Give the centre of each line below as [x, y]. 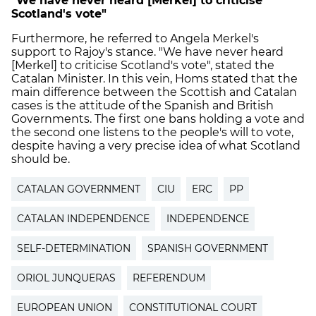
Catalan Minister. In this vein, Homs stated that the [154, 78]
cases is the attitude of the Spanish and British [142, 105]
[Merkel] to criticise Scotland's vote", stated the [143, 65]
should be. [41, 159]
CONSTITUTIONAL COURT [193, 307]
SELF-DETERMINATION [74, 248]
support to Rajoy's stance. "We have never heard [147, 51]
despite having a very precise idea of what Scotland [156, 145]
